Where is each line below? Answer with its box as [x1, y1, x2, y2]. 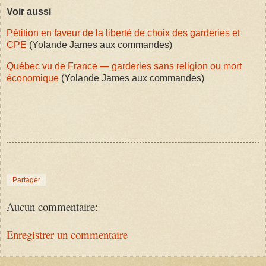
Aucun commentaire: [7, 199, 98, 214]
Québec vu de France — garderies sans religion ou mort [7, 61, 242, 71]
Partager [12, 176, 40, 185]
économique [7, 72, 59, 83]
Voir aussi [7, 7, 51, 17]
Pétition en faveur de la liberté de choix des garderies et [7, 28, 240, 39]
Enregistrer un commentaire [7, 226, 128, 242]
